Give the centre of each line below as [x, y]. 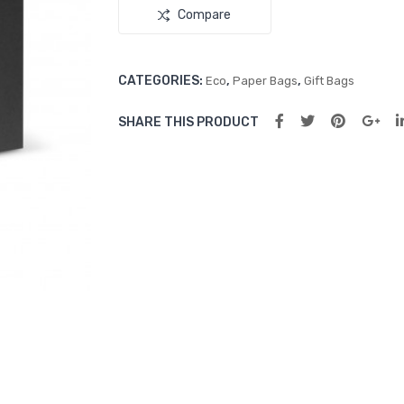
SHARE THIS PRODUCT [188, 122]
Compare [205, 15]
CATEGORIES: [161, 81]
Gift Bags [329, 81]
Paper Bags [265, 81]
